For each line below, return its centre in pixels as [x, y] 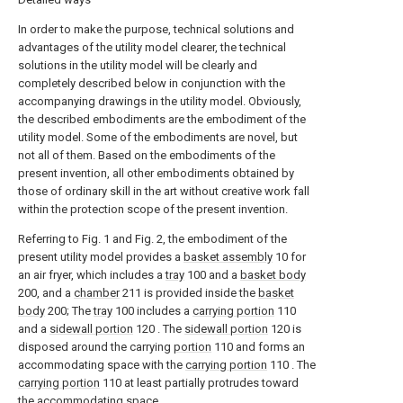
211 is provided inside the [189, 293]
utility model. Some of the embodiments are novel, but [158, 137]
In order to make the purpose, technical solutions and [156, 29]
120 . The [159, 329]
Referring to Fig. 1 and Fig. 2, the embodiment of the [152, 239]
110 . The [291, 365]
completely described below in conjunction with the [152, 83]
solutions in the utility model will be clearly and [138, 65]
